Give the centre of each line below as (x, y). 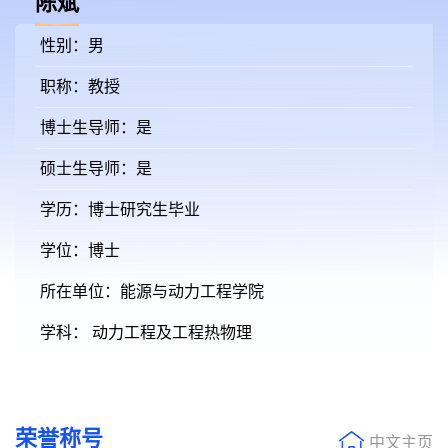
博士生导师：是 (96, 127)
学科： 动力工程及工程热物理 (146, 332)
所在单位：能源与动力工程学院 (152, 291)
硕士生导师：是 (96, 168)
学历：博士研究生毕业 (120, 209)
